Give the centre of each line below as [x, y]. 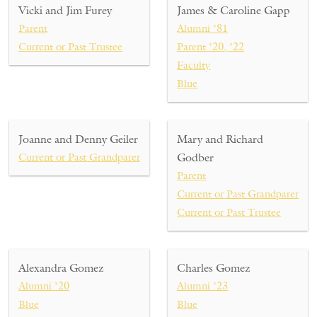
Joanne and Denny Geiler [78, 139]
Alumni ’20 [44, 286]
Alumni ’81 [203, 28]
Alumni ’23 [203, 286]
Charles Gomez [214, 268]
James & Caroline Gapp [234, 10]
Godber [196, 157]
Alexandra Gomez [61, 268]
